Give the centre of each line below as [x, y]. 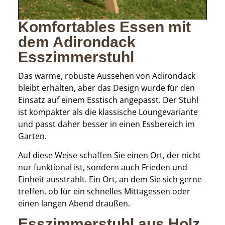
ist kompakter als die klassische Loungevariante [108, 112]
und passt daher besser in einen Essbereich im [106, 124]
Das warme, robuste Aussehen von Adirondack [106, 76]
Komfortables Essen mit [104, 27]
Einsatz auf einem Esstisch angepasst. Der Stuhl [108, 100]
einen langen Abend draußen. [74, 204]
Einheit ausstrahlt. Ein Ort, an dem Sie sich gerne [110, 180]
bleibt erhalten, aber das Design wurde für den [106, 88]
